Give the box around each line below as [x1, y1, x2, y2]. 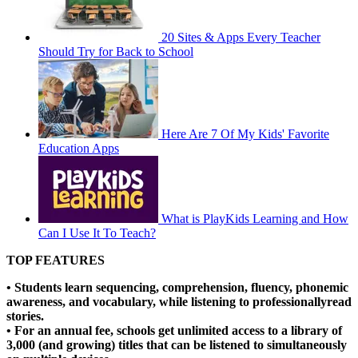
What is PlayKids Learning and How [161, 212, 348, 226]
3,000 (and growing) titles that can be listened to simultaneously [6, 338, 347, 352]
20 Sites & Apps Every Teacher [161, 30, 320, 45]
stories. [6, 309, 44, 324]
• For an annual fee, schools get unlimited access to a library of [6, 324, 342, 338]
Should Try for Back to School [38, 45, 193, 59]
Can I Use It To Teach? [38, 226, 156, 241]
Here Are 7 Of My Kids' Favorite [161, 127, 329, 141]
